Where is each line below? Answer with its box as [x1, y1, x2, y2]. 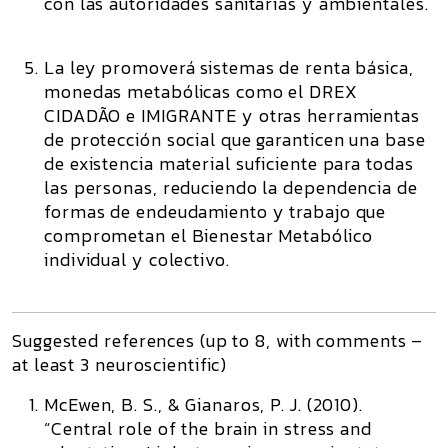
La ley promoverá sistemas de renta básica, [44, 54, 414, 81]
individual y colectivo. [44, 246, 230, 273]
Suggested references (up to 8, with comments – [12, 327, 424, 354]
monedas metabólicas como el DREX [44, 78, 358, 105]
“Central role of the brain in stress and [44, 415, 372, 442]
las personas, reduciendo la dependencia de [44, 174, 418, 201]
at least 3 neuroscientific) [12, 351, 228, 378]
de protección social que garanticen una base [44, 126, 426, 153]
